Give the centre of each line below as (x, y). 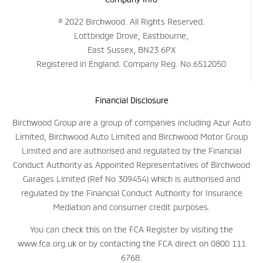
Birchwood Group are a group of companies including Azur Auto (131, 122)
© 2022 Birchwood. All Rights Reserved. (131, 21)
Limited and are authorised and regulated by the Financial (131, 150)
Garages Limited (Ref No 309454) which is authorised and (131, 178)
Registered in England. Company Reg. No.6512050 (131, 63)
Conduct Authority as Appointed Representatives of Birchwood (131, 164)
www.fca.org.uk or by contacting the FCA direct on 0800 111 (131, 242)
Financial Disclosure (131, 99)
